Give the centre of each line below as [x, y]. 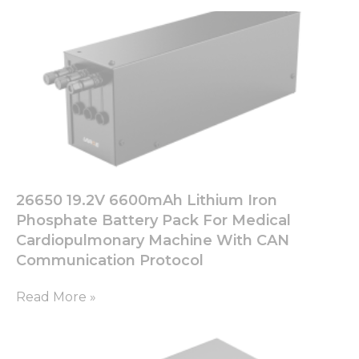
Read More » [56, 297]
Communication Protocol [110, 261]
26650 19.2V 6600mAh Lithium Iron [147, 201]
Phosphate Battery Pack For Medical [153, 221]
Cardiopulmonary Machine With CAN [153, 241]
